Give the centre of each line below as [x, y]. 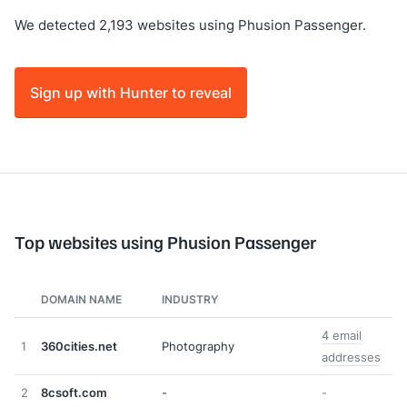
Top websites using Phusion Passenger [165, 242]
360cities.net [79, 346]
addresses [351, 357]
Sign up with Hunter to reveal [131, 92]
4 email [342, 335]
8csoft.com [74, 392]
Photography [198, 346]
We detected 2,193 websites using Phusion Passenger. [190, 25]
